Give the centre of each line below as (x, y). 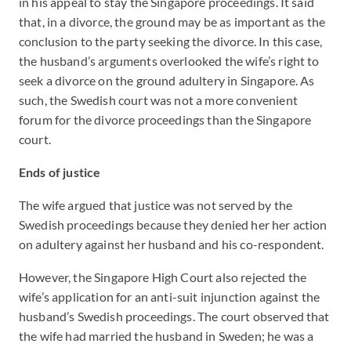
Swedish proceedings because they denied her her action (173, 224)
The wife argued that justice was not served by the (156, 205)
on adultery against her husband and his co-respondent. (173, 244)
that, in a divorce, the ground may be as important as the (172, 22)
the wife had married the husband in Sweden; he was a (166, 336)
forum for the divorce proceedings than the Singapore (165, 119)
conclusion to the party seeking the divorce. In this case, (171, 41)
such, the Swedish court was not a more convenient (158, 100)
